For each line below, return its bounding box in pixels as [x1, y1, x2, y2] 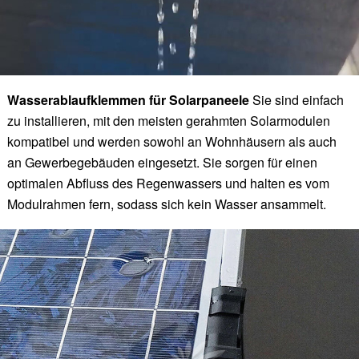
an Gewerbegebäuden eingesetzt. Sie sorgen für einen [6, 152, 317, 171]
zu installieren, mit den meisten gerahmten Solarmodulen [6, 111, 330, 130]
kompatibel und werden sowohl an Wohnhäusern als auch [6, 131, 337, 151]
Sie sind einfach [252, 90, 344, 109]
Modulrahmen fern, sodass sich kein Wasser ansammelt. [6, 194, 326, 213]
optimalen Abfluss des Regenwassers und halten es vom [6, 173, 329, 192]
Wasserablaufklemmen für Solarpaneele [6, 90, 252, 109]
